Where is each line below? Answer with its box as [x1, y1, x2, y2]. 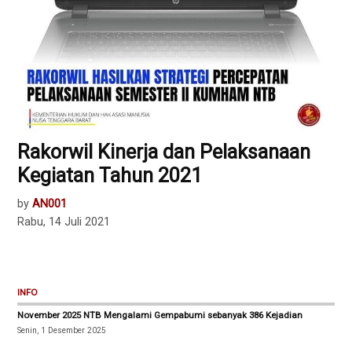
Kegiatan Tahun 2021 [17, 164, 203, 188]
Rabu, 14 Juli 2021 [17, 215, 111, 229]
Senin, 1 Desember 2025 [17, 325, 107, 335]
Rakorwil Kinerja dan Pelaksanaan [17, 141, 311, 164]
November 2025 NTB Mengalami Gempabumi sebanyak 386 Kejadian [17, 309, 303, 321]
